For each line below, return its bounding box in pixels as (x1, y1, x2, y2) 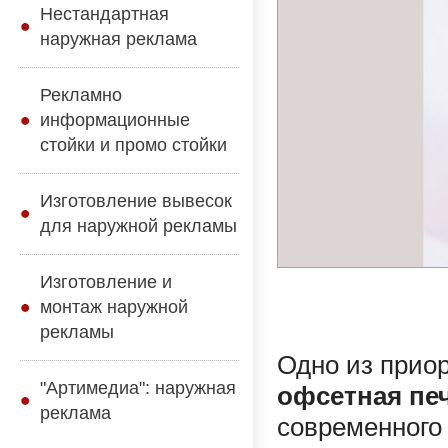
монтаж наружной (40, 297, 188, 317)
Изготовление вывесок (40, 191, 232, 211)
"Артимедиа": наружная (40, 378, 236, 398)
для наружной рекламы (40, 216, 237, 236)
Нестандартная (40, 4, 169, 24)
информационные (40, 110, 190, 130)
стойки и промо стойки (40, 135, 227, 155)
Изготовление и (40, 272, 172, 292)
